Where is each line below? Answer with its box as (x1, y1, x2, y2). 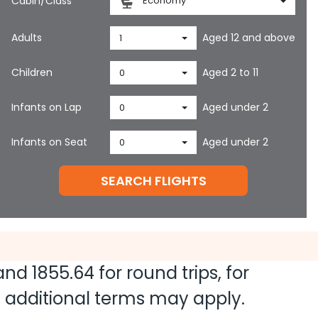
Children (11, 65, 53, 79)
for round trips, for (94, 261, 249, 285)
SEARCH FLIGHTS (100, 172, 207, 190)
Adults (11, 31, 42, 45)
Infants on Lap (11, 100, 82, 114)
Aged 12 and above (202, 31, 296, 45)
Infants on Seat (11, 135, 87, 149)
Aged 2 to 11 (202, 65, 259, 79)
